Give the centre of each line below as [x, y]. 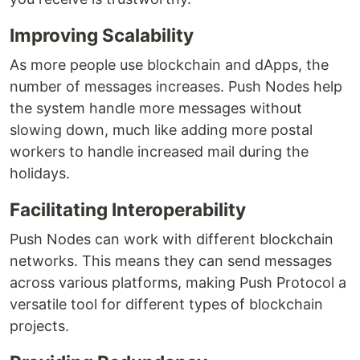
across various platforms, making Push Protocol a [178, 283]
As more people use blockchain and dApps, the [169, 65]
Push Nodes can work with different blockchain [172, 239]
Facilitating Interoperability [128, 210]
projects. [39, 326]
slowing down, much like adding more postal [161, 130]
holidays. [40, 174]
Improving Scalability [102, 35]
